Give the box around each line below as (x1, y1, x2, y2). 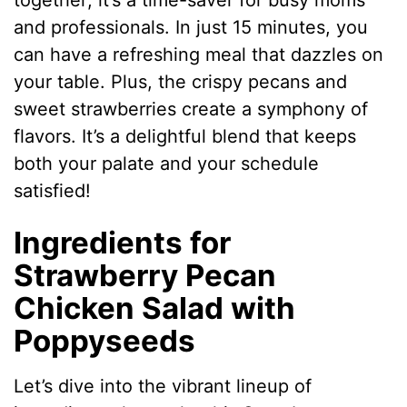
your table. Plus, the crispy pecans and (14, 71, 348, 94)
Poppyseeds (14, 323, 196, 360)
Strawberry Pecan (14, 257, 277, 294)
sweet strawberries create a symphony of (14, 98, 369, 121)
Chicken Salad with (14, 290, 296, 327)
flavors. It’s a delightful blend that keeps (14, 125, 357, 148)
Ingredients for (14, 224, 232, 262)
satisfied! (14, 180, 92, 203)
